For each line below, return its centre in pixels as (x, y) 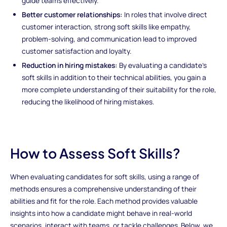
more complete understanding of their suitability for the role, (119, 89)
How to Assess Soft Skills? (95, 153)
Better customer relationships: (72, 14)
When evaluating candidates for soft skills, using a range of (104, 176)
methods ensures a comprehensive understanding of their (103, 188)
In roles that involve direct (165, 14)
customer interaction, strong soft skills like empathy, (107, 26)
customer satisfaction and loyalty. (77, 51)
